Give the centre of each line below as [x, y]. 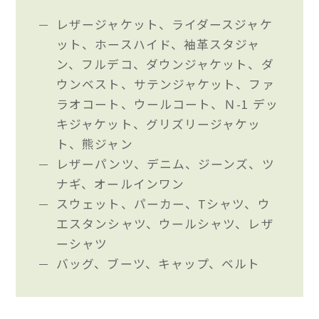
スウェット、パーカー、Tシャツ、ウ [163, 204]
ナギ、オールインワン [120, 184]
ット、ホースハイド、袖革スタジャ [158, 45]
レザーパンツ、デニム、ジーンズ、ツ [166, 164]
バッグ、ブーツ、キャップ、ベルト [158, 264]
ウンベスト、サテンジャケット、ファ [166, 84]
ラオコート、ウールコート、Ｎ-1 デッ [167, 104]
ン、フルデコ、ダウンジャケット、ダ [165, 64]
